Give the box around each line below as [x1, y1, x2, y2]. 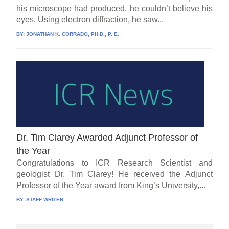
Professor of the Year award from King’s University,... [16, 181, 206, 190]
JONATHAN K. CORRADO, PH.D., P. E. [26, 31, 120, 37]
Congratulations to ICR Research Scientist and [16, 158, 213, 168]
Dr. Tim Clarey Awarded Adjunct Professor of [16, 132, 198, 143]
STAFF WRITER [26, 197, 64, 203]
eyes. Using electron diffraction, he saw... [16, 15, 164, 25]
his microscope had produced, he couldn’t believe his [16, 4, 213, 13]
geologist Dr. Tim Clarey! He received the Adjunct [16, 170, 213, 179]
